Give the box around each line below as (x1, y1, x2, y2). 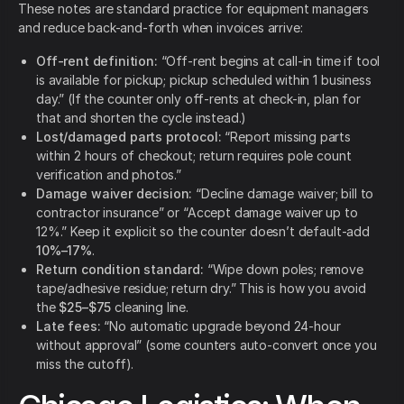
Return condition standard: (36, 261, 204, 277)
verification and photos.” (36, 166, 181, 182)
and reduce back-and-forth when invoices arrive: (18, 19, 303, 35)
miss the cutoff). (36, 355, 134, 372)
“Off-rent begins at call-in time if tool (157, 52, 381, 69)
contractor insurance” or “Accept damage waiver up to (36, 204, 358, 220)
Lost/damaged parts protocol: (36, 128, 222, 144)
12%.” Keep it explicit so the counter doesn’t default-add (36, 223, 370, 239)
